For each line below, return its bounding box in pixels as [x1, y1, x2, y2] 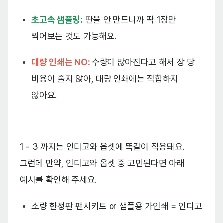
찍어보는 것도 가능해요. [31, 30, 116, 41]
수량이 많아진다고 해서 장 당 [91, 57, 195, 68]
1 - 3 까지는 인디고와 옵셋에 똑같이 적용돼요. [20, 141, 185, 152]
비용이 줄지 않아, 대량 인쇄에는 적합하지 [31, 73, 179, 84]
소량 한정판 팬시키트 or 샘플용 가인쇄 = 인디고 [31, 200, 202, 211]
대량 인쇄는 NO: [31, 57, 90, 68]
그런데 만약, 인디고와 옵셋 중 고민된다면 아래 [20, 158, 185, 169]
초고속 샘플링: [31, 14, 83, 25]
